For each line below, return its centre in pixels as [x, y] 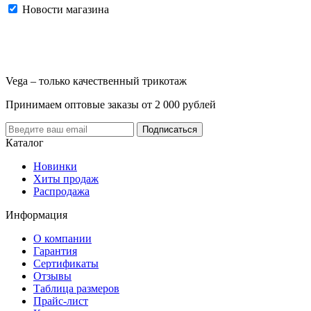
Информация [36, 215]
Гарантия [55, 251]
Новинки [55, 167]
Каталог [25, 143]
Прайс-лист [61, 301]
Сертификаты [66, 264]
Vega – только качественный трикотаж [96, 81]
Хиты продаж [66, 179]
